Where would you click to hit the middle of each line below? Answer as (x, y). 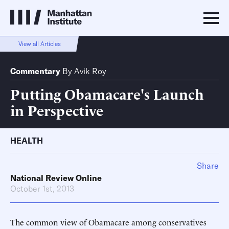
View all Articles (39, 44)
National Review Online (56, 178)
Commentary (35, 71)
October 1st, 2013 (42, 189)
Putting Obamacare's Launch (107, 93)
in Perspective (57, 110)
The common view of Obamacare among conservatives (108, 222)
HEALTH (27, 141)
